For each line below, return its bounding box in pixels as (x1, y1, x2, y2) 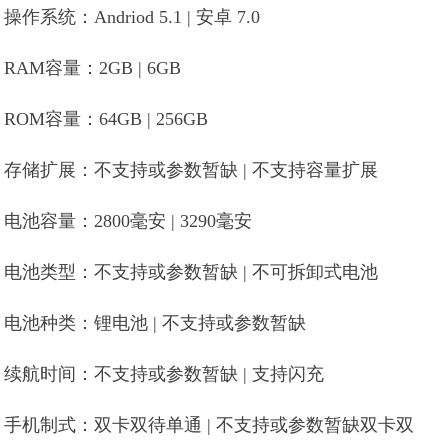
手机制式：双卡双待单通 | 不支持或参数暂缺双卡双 (4, 415, 415, 435)
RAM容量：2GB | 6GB (4, 58, 182, 78)
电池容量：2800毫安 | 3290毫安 (4, 211, 253, 231)
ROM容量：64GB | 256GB (4, 109, 209, 129)
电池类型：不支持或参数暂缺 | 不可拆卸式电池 (4, 262, 379, 282)
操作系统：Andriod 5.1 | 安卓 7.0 (4, 7, 261, 27)
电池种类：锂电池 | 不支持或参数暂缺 (4, 313, 307, 333)
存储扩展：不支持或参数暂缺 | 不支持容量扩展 (4, 160, 379, 180)
